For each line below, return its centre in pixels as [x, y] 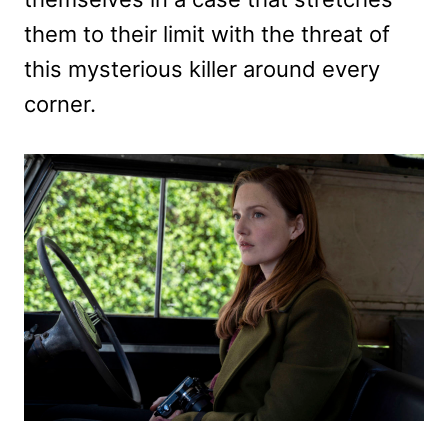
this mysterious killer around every [202, 68]
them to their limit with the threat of [207, 33]
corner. [60, 103]
